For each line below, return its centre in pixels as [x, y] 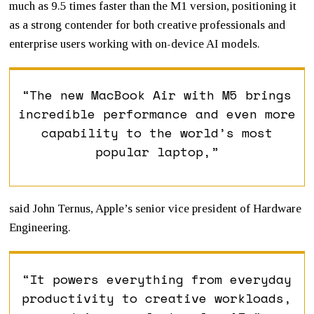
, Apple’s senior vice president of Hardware [196, 209]
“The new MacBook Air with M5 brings [157, 95]
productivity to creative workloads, [157, 298]
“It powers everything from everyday [157, 279]
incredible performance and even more [157, 114]
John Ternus [62, 209]
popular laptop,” [157, 152]
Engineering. [40, 228]
